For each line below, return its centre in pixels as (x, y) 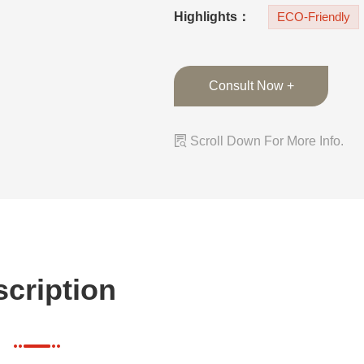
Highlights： (212, 17)
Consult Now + (251, 86)
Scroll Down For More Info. (265, 141)
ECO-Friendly (314, 17)
